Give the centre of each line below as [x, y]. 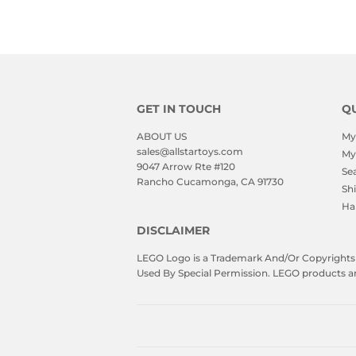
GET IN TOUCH [179, 108]
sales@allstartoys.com [190, 151]
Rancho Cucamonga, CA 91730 [210, 181]
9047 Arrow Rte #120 [186, 166]
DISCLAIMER [173, 230]
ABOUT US [162, 136]
